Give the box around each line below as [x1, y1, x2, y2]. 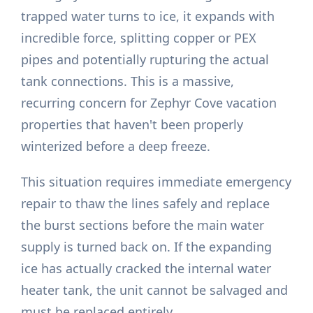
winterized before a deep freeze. [21, 138, 211, 155]
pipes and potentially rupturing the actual [21, 51, 270, 68]
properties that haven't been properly [21, 116, 244, 133]
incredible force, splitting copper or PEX [21, 29, 257, 47]
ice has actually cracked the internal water [21, 260, 272, 277]
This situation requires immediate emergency [21, 173, 292, 191]
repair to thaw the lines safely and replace [21, 195, 270, 212]
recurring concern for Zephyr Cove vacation [21, 94, 277, 112]
